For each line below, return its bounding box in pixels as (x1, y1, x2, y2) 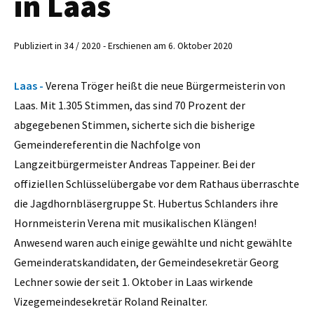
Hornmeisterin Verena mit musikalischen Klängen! (14, 215, 257, 230)
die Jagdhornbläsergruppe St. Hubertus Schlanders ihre (14, 196, 278, 210)
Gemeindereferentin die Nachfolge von (14, 137, 200, 151)
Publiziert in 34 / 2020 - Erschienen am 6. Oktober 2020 (14, 40, 233, 53)
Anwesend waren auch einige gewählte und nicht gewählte (14, 235, 292, 250)
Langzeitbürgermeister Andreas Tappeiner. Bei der (14, 156, 255, 171)
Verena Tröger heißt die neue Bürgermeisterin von (46, 78, 285, 93)
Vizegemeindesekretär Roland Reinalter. (14, 294, 207, 308)
